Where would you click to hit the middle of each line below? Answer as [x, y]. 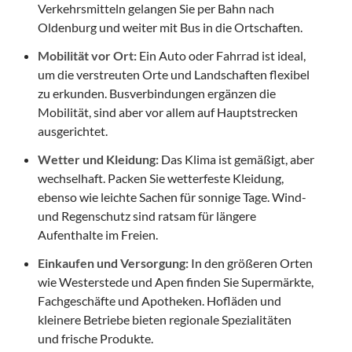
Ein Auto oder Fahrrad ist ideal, [221, 55]
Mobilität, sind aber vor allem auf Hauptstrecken [168, 112]
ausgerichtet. [73, 130]
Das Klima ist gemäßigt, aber [236, 159]
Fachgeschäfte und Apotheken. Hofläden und [159, 300]
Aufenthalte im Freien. [98, 234]
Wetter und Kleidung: [98, 159]
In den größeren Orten [251, 262]
